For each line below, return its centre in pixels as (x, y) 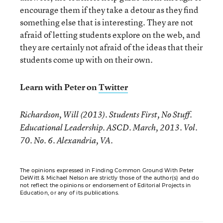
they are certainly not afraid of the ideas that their (111, 47)
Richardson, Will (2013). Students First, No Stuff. (106, 114)
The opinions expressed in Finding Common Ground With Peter (107, 170)
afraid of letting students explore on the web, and (110, 35)
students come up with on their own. (86, 59)
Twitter (113, 87)
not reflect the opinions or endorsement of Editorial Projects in (106, 185)
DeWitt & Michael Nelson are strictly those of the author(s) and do (110, 178)
